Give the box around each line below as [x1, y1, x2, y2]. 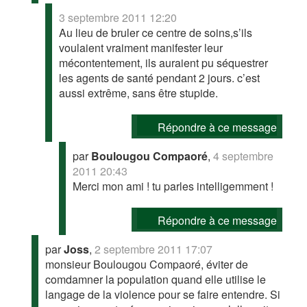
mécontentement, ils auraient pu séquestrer [59, 55, 269, 71]
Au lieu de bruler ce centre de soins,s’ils [59, 25, 253, 40]
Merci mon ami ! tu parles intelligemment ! [73, 178, 274, 194]
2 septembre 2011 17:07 [95, 241, 213, 257]
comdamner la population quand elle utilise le [45, 271, 267, 287]
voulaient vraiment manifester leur [59, 40, 223, 56]
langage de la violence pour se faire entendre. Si [45, 286, 281, 302]
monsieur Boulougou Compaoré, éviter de [45, 256, 249, 272]
